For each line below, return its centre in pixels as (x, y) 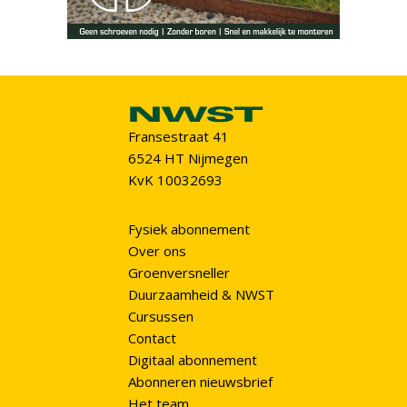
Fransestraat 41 (178, 137)
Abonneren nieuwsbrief (200, 382)
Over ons (157, 251)
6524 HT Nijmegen (188, 159)
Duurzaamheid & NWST (201, 295)
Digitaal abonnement (192, 360)
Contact (152, 338)
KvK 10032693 (175, 180)
